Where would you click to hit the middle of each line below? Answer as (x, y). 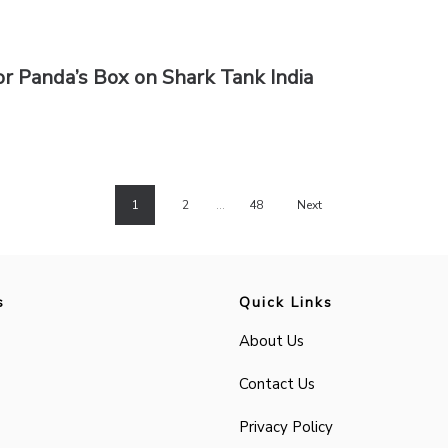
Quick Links (286, 302)
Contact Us (277, 383)
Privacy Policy (286, 426)
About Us (271, 340)
